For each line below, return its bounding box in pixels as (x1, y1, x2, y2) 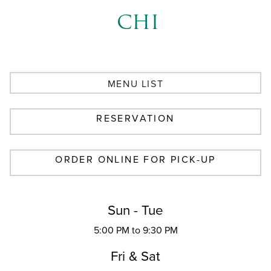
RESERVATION (96, 111, 175, 126)
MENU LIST (107, 76, 164, 91)
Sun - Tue (108, 200, 163, 220)
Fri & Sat (111, 246, 160, 266)
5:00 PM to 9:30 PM (93, 223, 178, 237)
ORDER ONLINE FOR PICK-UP (55, 152, 216, 167)
